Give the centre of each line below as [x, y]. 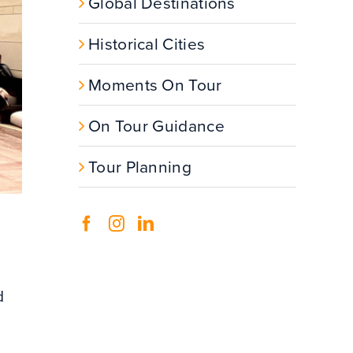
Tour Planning [140, 166]
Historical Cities [147, 43]
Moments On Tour [155, 84]
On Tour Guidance [156, 125]
